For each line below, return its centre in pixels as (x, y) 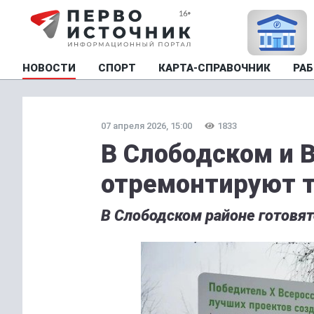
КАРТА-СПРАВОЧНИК (214, 68)
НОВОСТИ (49, 68)
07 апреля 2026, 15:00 (146, 126)
